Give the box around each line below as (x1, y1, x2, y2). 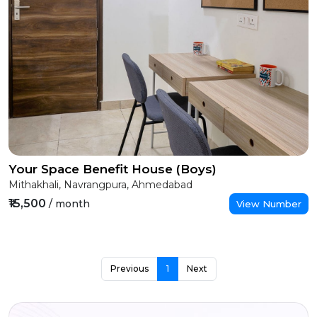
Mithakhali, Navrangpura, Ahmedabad (8, 178, 192, 191)
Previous (110, 263, 149, 274)
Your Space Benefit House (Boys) (8, 162, 217, 176)
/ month (49, 197, 90, 210)
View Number (236, 198, 301, 209)
